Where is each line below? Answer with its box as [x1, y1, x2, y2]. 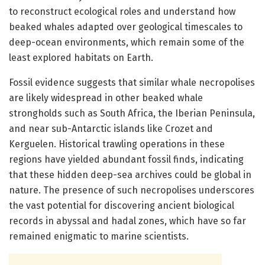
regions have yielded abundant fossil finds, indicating [9, 153, 244, 165]
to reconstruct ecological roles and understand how [9, 5, 235, 17]
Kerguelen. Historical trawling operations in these [9, 138, 225, 150]
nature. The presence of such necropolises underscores [9, 184, 254, 196]
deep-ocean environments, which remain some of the [9, 36, 244, 48]
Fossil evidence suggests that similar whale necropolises [9, 76, 255, 88]
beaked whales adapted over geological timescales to [9, 21, 243, 33]
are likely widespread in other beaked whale [9, 92, 203, 104]
